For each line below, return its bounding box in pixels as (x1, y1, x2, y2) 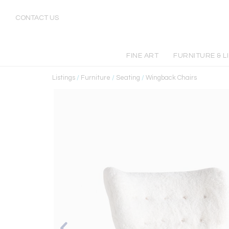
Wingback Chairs (146, 74, 197, 81)
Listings (52, 74, 75, 81)
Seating (116, 74, 140, 81)
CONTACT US (15, 14, 59, 21)
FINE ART (126, 52, 159, 59)
